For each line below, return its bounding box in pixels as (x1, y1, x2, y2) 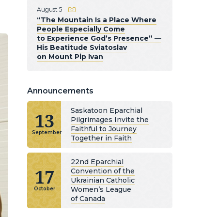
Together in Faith (71, 134, 132, 142)
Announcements (27, 86, 93, 95)
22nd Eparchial (71, 157, 124, 166)
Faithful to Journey (71, 124, 137, 133)
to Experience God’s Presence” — (37, 34, 161, 43)
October (34, 185, 55, 192)
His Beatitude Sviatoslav (37, 43, 127, 52)
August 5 (37, 6, 62, 13)
